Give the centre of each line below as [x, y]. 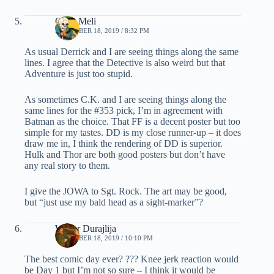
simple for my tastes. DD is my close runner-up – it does [133, 132]
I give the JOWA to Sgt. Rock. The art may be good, [126, 191]
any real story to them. [67, 165]
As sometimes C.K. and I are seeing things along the [125, 99]
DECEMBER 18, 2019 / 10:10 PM [104, 238]
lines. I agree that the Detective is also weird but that [125, 62]
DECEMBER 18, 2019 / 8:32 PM [102, 30]
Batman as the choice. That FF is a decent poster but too [132, 121]
